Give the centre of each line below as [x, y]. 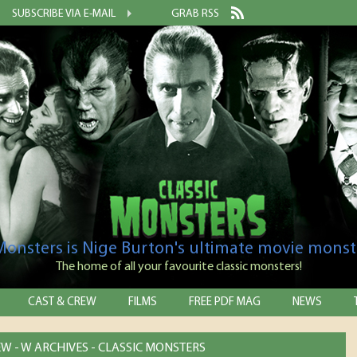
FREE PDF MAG [225, 302]
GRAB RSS [195, 14]
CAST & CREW [62, 302]
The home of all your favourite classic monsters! [178, 267]
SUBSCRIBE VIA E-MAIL [64, 14]
